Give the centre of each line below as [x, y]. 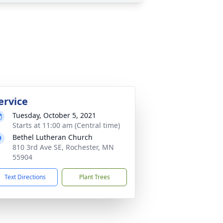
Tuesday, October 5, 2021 [54, 115]
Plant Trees [94, 177]
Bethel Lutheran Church [53, 137]
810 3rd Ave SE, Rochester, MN [63, 147]
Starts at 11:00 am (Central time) [66, 125]
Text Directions [25, 177]
